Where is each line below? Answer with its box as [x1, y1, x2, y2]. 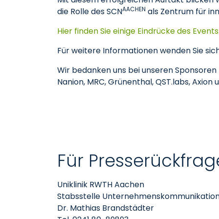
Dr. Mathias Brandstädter [57, 202, 154, 214]
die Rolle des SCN [57, 6, 122, 17]
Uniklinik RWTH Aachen [57, 179, 144, 190]
